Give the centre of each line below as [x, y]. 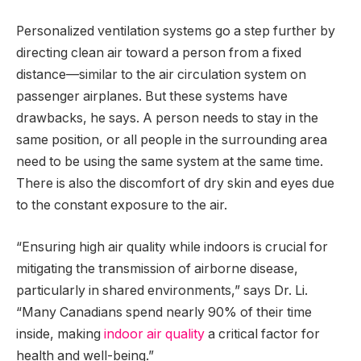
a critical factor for [262, 334]
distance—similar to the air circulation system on [161, 75]
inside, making [60, 334]
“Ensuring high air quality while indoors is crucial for [172, 247]
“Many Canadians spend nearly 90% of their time [164, 312]
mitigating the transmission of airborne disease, [157, 268]
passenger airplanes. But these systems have [152, 97]
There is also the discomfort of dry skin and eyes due [175, 184]
